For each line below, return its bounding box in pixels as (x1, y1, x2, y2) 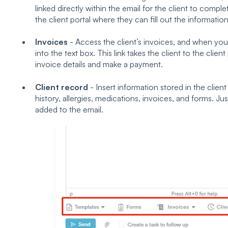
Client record (35, 81, 88, 92)
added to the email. (35, 104, 103, 115)
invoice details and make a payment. (35, 59, 163, 70)
